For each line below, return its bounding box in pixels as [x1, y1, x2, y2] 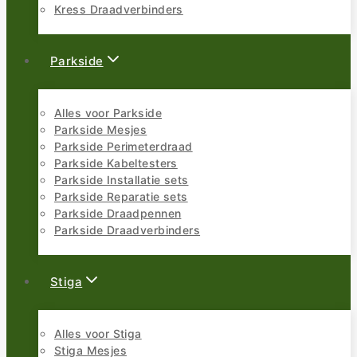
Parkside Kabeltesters [54, 156, 178, 171]
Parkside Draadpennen [54, 206, 182, 221]
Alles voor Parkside [54, 106, 162, 120]
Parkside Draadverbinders [54, 223, 201, 237]
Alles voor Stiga [54, 327, 142, 341]
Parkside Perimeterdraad [54, 139, 193, 154]
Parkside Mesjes [54, 123, 147, 137]
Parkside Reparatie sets [54, 190, 188, 204]
